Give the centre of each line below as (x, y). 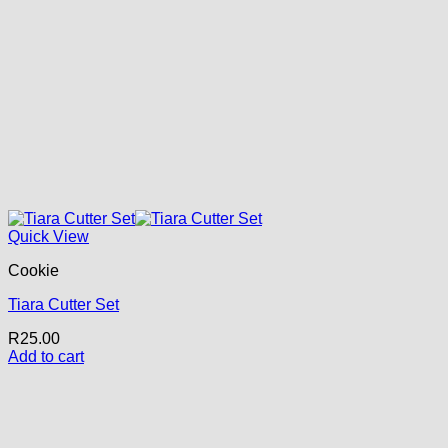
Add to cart (46, 356)
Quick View (48, 236)
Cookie (33, 270)
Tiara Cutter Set (63, 304)
